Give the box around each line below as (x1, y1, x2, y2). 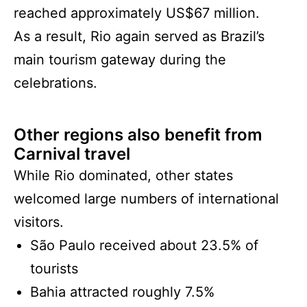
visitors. (14, 214, 64, 231)
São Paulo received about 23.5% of (30, 237, 258, 254)
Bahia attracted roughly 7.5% (30, 284, 214, 301)
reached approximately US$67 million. (14, 5, 260, 22)
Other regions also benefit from (14, 125, 262, 145)
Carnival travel (14, 144, 130, 164)
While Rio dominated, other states (14, 167, 233, 184)
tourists (30, 260, 78, 278)
